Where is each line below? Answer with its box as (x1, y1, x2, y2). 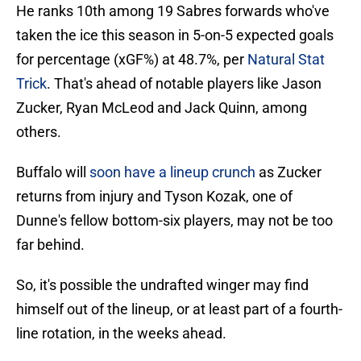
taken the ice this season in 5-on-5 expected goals (16, 27, 334, 44)
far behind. (16, 236, 85, 254)
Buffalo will (16, 164, 89, 181)
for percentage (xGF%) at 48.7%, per (16, 51, 247, 68)
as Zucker (255, 164, 322, 181)
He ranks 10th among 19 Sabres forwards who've (16, 2, 330, 20)
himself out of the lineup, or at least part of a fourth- (16, 301, 342, 318)
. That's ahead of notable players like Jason (47, 75, 322, 93)
